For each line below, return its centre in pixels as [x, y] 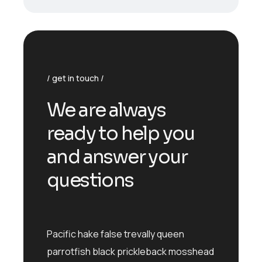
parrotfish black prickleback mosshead [130, 251]
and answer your [117, 157]
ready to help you [121, 133]
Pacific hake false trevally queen [116, 234]
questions [90, 180]
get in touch [75, 78]
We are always [106, 110]
